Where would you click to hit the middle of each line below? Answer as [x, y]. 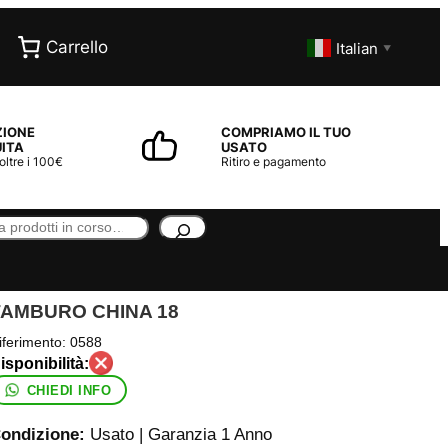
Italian [357, 48]
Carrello [76, 47]
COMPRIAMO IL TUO [286, 132]
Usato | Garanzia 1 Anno [178, 435]
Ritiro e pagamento [274, 162]
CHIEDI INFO [69, 390]
